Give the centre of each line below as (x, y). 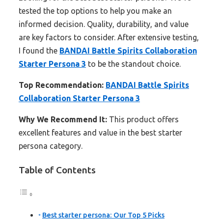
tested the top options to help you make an (95, 11)
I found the (39, 51)
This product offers (143, 120)
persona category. (51, 146)
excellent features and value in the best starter (100, 133)
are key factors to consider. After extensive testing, (109, 38)
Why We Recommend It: (63, 120)
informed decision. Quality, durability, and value (104, 24)
